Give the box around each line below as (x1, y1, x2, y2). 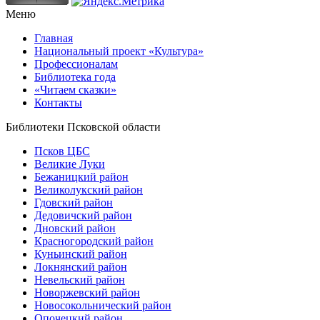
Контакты (34, 96, 82, 109)
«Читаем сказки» (34, 83, 116, 96)
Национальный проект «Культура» (34, 44, 204, 57)
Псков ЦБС (34, 144, 90, 157)
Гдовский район (34, 196, 113, 209)
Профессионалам (34, 57, 118, 70)
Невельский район (34, 273, 125, 286)
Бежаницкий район (34, 170, 129, 183)
